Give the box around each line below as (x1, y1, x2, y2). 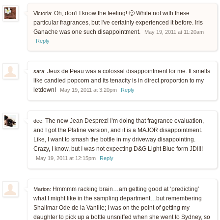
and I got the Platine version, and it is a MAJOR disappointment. (33, 127, 202, 134)
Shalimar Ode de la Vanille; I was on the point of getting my (33, 204, 190, 212)
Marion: (33, 186, 51, 192)
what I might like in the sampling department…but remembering (33, 195, 202, 202)
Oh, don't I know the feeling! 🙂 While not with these (53, 10, 190, 17)
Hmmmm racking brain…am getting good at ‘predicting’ (51, 186, 199, 193)
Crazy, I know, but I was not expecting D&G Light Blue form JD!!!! (33, 145, 203, 153)
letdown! (33, 86, 57, 94)
